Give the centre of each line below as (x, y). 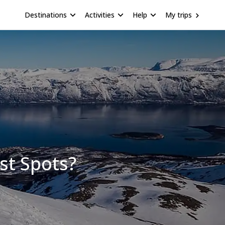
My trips (179, 15)
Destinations (46, 15)
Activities (100, 15)
